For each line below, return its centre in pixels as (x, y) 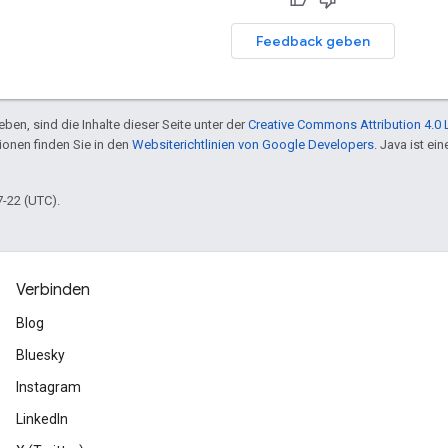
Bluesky (40, 355)
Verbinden (53, 290)
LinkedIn (42, 419)
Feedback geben (313, 40)
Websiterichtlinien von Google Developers (253, 144)
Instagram (48, 387)
